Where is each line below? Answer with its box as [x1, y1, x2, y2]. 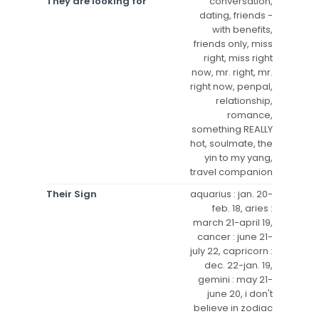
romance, [227, 108, 273, 122]
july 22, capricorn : [190, 244, 273, 258]
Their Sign [46, 187, 97, 201]
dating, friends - [199, 8, 273, 22]
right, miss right [204, 51, 273, 65]
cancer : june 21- [197, 229, 273, 244]
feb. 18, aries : [212, 201, 273, 215]
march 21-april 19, [193, 215, 273, 229]
